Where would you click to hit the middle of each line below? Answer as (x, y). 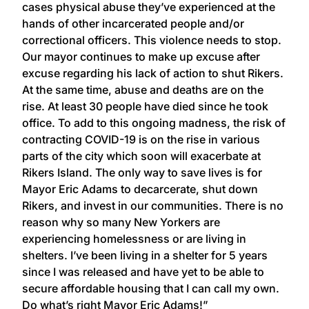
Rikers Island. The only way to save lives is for (142, 172)
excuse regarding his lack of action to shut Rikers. (153, 73)
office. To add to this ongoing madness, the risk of (154, 122)
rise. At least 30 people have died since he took (145, 106)
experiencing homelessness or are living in (134, 238)
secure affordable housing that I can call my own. (151, 288)
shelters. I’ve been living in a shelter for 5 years (145, 255)
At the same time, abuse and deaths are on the (143, 89)
